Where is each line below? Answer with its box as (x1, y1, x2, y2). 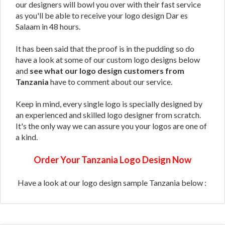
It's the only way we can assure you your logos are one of (16, 121, 207, 131)
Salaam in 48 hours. (16, 22, 82, 31)
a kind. (16, 132, 38, 142)
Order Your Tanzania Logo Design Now (34, 154, 191, 165)
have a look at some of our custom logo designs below (16, 55, 200, 64)
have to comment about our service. (49, 77, 172, 86)
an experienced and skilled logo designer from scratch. (16, 110, 201, 120)
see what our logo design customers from (30, 66, 184, 75)
